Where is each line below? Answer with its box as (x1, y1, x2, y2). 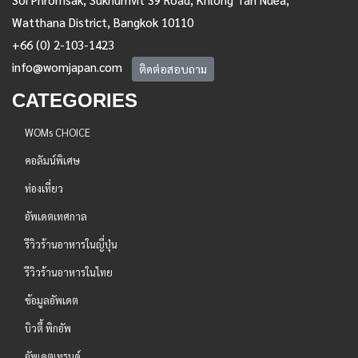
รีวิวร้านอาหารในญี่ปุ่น (25, 237, 117, 252)
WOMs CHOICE (25, 125, 90, 140)
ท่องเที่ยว (25, 181, 63, 196)
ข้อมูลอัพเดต (25, 293, 78, 308)
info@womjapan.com (12, 59, 122, 75)
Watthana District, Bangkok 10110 (12, 14, 193, 30)
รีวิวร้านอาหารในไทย (25, 265, 113, 280)
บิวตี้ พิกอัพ (25, 321, 71, 336)
